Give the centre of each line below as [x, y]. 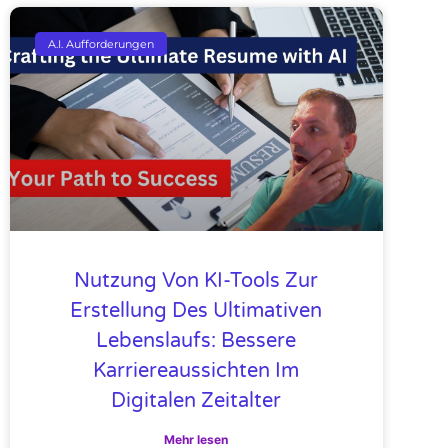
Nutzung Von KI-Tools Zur [196, 280]
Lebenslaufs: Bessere [196, 340]
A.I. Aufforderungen [101, 43]
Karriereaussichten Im [196, 370]
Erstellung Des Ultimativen [196, 310]
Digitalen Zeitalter [196, 400]
